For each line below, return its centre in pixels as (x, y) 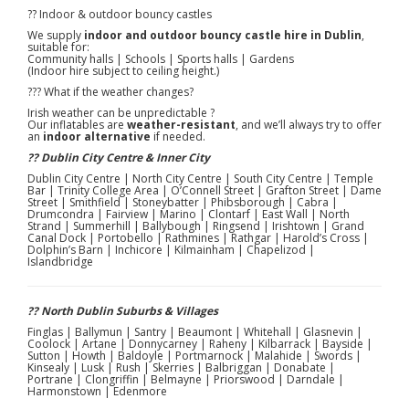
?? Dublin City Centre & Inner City (119, 157)
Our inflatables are (77, 124)
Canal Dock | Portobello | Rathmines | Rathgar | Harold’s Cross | (198, 237)
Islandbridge (60, 261)
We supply (56, 35)
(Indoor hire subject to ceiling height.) (123, 70)
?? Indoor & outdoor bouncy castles (120, 14)
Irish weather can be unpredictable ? (121, 112)
